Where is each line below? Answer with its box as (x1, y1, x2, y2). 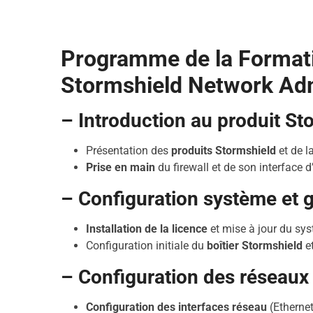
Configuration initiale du (86, 239, 208, 252)
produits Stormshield (171, 144, 277, 157)
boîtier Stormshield (207, 239, 303, 252)
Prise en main (86, 161, 156, 174)
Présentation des (86, 144, 172, 157)
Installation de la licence (86, 222, 208, 235)
